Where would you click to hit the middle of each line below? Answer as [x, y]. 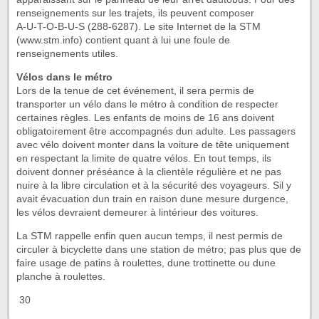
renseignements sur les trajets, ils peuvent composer [135, 13]
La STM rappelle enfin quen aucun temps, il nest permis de [150, 236]
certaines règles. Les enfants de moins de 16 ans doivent [145, 118]
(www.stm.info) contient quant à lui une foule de [123, 40]
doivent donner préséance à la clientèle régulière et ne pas [149, 172]
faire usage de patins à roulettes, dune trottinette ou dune [146, 263]
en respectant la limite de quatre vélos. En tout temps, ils [144, 158]
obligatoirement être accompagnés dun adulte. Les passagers [156, 131]
